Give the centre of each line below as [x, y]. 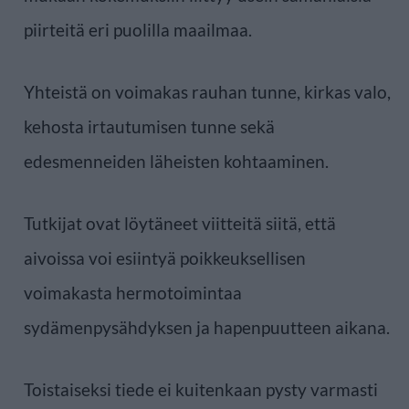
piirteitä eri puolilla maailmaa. [138, 29]
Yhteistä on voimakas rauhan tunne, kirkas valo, [207, 91]
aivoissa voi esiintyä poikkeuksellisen [165, 257]
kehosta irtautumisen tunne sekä [149, 126]
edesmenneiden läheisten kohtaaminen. [176, 161]
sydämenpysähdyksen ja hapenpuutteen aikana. [207, 327]
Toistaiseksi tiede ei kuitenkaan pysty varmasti [201, 389]
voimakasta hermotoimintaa [133, 292]
